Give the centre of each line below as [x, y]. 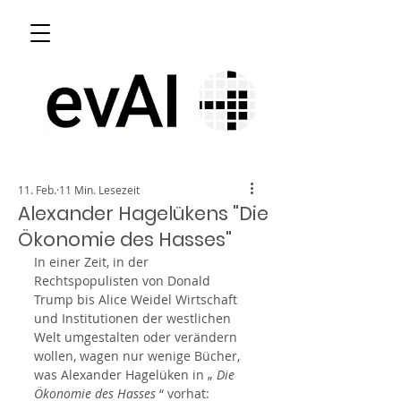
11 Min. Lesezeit [99, 190]
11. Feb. [37, 190]
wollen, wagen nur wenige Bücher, [139, 356]
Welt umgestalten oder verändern [137, 337]
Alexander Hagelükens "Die [143, 213]
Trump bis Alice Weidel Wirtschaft [137, 299]
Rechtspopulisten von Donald [124, 281]
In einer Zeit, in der [93, 262]
